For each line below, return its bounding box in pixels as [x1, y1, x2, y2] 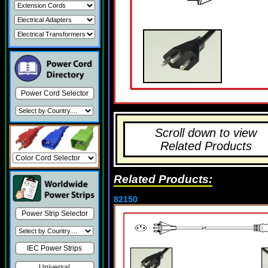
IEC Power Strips [27, 244, 82, 253]
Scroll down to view [155, 126, 257, 139]
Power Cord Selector [20, 89, 89, 98]
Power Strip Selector [21, 209, 88, 218]
